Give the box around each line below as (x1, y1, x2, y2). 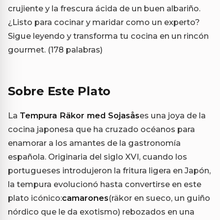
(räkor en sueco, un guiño (109, 193, 210, 203)
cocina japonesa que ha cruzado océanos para (8, 124, 195, 135)
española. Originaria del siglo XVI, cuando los (8, 152, 187, 162)
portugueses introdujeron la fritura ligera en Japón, (8, 165, 211, 176)
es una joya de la (139, 110, 206, 121)
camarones (62, 193, 109, 203)
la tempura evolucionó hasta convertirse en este (8, 179, 201, 190)
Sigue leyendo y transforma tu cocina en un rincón (8, 31, 209, 41)
